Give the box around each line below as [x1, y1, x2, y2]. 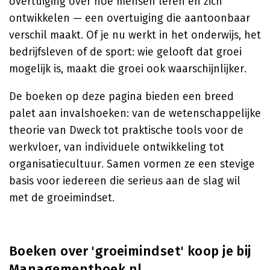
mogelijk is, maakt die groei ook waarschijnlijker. [9, 62, 246, 75]
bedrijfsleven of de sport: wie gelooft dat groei [9, 45, 242, 58]
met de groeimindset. [9, 191, 115, 204]
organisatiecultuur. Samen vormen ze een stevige [9, 157, 255, 171]
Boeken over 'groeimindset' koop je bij [9, 243, 251, 259]
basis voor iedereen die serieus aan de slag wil [9, 174, 240, 187]
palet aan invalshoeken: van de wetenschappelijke [9, 107, 261, 120]
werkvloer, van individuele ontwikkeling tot [9, 140, 224, 154]
